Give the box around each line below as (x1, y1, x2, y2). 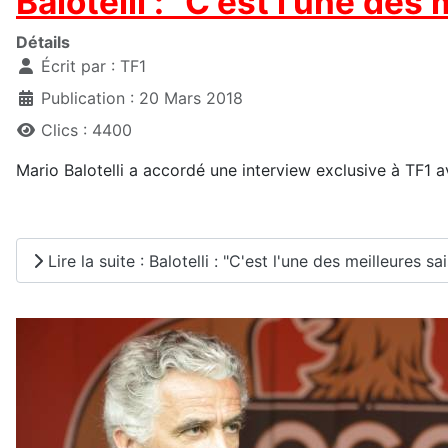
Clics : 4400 (41, 120, 132, 141)
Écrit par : (36, 56, 120, 77)
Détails (16, 32, 70, 53)
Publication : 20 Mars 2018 (41, 88, 243, 109)
